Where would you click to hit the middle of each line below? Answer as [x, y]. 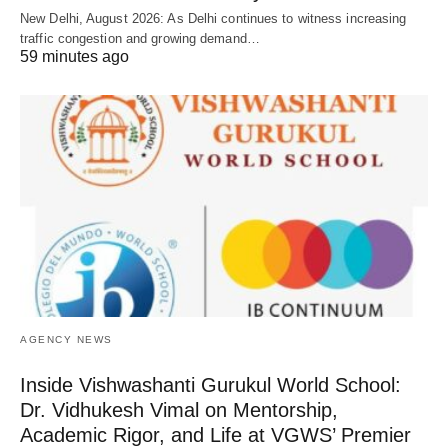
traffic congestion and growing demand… [140, 39]
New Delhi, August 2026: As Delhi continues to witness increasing [213, 19]
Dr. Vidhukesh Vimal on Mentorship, [179, 409]
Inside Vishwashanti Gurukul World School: [210, 384]
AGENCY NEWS [66, 339]
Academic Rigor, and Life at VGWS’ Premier [215, 434]
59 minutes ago [74, 57]
